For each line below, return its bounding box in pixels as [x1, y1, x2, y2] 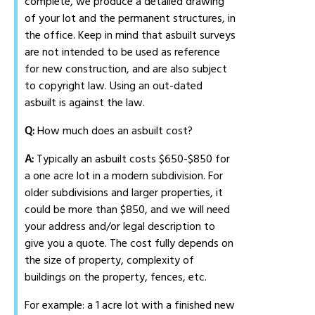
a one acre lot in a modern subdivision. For [25, 168, 224, 184]
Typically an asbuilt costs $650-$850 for [34, 151, 231, 167]
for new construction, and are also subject [25, 61, 228, 77]
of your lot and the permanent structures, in [25, 11, 236, 27]
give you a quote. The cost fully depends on [25, 236, 234, 252]
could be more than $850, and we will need [25, 202, 231, 218]
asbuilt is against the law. [25, 95, 146, 111]
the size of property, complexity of [25, 252, 195, 269]
